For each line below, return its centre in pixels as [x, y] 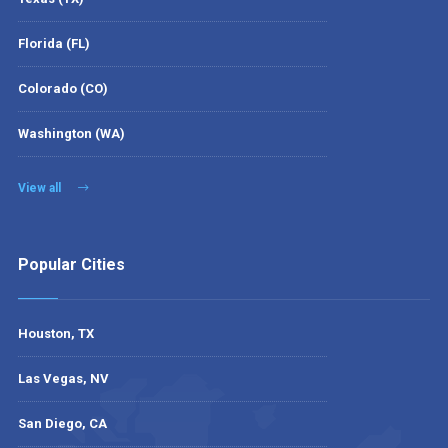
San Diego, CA [62, 423]
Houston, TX [55, 333]
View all [40, 187]
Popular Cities [71, 264]
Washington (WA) [71, 133]
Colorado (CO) [62, 88]
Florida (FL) [53, 43]
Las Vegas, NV [63, 378]
